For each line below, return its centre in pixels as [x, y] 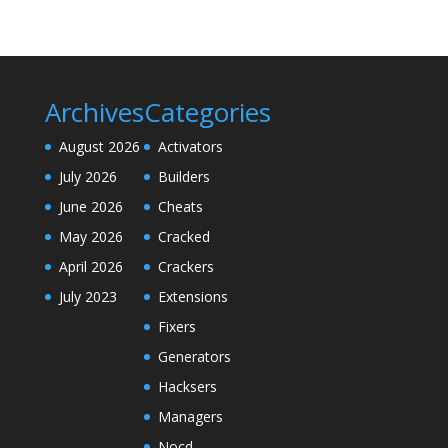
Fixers [176, 326]
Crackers [185, 266]
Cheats [180, 206]
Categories [207, 112]
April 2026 [90, 266]
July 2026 [87, 176]
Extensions [192, 296]
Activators [190, 146]
